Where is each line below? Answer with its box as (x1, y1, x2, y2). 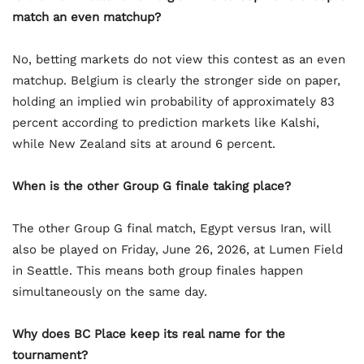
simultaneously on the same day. (12, 284, 207, 300)
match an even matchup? (12, 10, 161, 25)
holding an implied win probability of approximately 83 (12, 94, 335, 110)
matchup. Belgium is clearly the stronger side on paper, (12, 73, 340, 89)
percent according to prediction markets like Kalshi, (12, 115, 319, 131)
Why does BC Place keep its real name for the (12, 327, 285, 342)
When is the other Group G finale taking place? (12, 179, 291, 194)
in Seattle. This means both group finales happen (12, 263, 303, 279)
